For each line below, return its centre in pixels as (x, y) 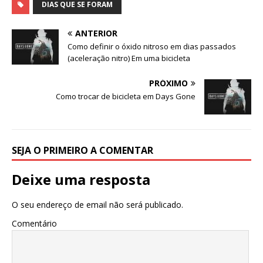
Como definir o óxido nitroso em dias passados (152, 46)
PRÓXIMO (168, 83)
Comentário (34, 223)
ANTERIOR (96, 33)
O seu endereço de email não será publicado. (97, 204)
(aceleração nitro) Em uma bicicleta (129, 58)
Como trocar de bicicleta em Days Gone (126, 96)
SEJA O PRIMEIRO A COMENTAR (82, 150)
